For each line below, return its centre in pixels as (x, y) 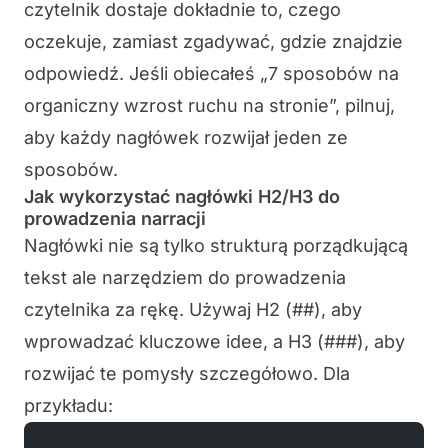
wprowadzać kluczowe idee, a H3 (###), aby (214, 342)
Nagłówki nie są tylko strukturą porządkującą (216, 246)
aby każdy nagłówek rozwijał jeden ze (186, 138)
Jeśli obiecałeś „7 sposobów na (264, 74)
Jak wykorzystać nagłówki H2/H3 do (182, 197)
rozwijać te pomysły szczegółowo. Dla (187, 374)
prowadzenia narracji (115, 219)
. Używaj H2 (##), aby (270, 310)
